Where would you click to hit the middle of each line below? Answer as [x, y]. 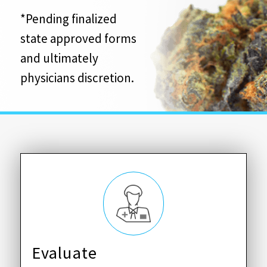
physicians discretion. [77, 77]
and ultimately [59, 58]
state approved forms [78, 38]
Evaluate [64, 252]
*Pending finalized [68, 18]
